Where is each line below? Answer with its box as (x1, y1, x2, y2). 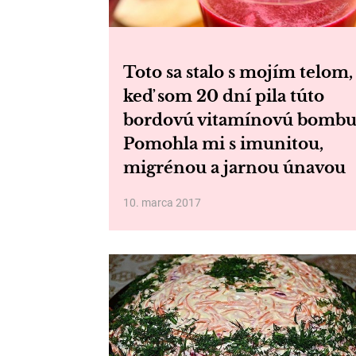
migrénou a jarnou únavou (123, 158, 346, 177)
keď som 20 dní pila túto (123, 87, 324, 106)
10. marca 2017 (123, 196, 201, 209)
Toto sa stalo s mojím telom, (123, 63, 353, 82)
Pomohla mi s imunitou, (123, 134, 323, 153)
